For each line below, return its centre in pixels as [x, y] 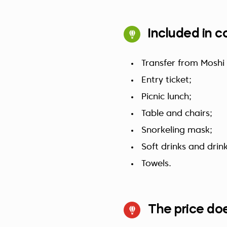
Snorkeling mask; [177, 130]
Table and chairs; [177, 114]
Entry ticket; [166, 80]
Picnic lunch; [166, 97]
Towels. [156, 164]
